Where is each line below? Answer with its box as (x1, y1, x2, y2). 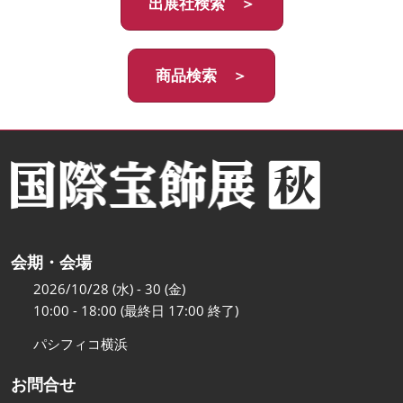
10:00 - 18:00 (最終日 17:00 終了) (33, 301, 238, 320)
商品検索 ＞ (156, 65, 247, 85)
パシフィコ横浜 (33, 335, 128, 354)
